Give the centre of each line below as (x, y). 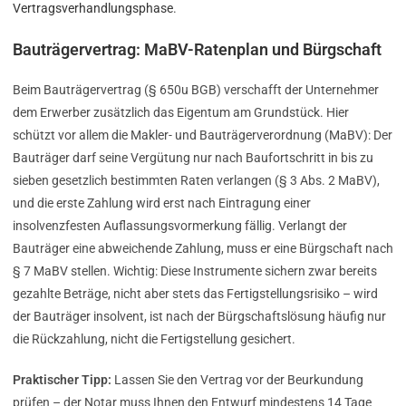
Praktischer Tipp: (62, 380)
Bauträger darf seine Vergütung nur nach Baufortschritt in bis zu (193, 158)
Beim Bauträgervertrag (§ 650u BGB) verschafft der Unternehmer (196, 90)
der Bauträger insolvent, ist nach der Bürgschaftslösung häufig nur (199, 317)
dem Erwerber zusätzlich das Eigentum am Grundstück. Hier (181, 113)
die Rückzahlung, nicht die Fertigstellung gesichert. (154, 339)
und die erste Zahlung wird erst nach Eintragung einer (162, 203)
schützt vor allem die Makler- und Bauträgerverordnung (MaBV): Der (203, 135)
